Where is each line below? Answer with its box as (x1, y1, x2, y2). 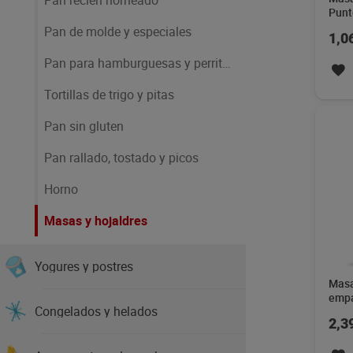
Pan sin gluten (44, 117, 124, 135)
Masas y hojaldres (44, 212, 147, 229)
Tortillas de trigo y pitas (44, 86, 174, 103)
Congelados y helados (35, 303, 158, 320)
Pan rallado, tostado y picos (44, 149, 199, 166)
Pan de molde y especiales (44, 23, 191, 40)
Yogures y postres (35, 258, 133, 275)
